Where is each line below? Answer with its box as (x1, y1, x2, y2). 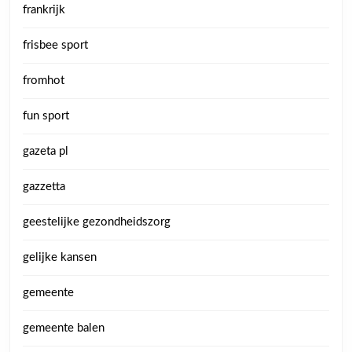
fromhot (23, 75, 64, 86)
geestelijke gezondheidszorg (23, 216, 170, 228)
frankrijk (23, 4, 65, 16)
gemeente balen (23, 322, 104, 334)
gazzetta (23, 181, 65, 192)
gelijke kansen (23, 251, 97, 263)
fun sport (23, 110, 69, 122)
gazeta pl (23, 145, 68, 157)
